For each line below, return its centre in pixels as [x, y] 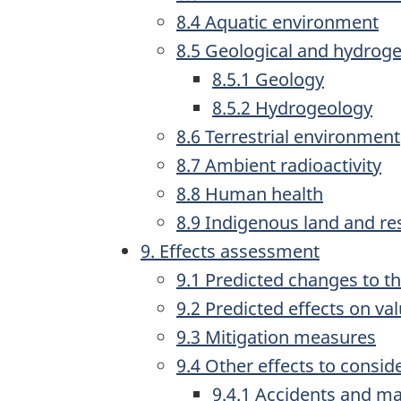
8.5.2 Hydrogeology [292, 108]
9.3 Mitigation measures [276, 337]
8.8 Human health [250, 194]
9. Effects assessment [230, 251]
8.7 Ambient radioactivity [279, 165]
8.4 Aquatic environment [277, 22]
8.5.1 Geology [268, 79]
